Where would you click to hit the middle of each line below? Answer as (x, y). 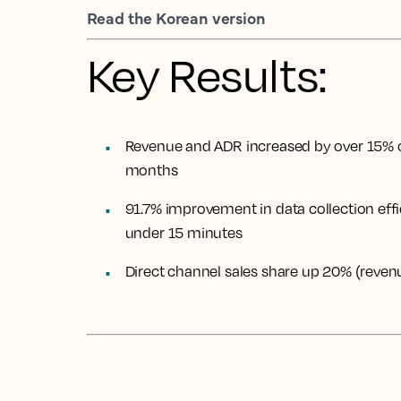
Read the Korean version (176, 17)
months (151, 170)
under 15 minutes (183, 233)
